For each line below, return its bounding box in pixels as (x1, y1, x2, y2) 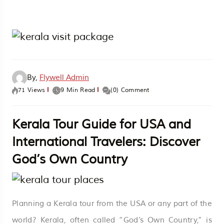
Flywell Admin (39, 72, 89, 82)
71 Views (18, 86, 45, 94)
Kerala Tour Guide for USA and (12, 116, 191, 132)
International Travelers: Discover (12, 133, 200, 150)
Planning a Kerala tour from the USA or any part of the (12, 198, 212, 208)
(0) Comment (110, 86, 149, 94)
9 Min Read (60, 86, 95, 94)
